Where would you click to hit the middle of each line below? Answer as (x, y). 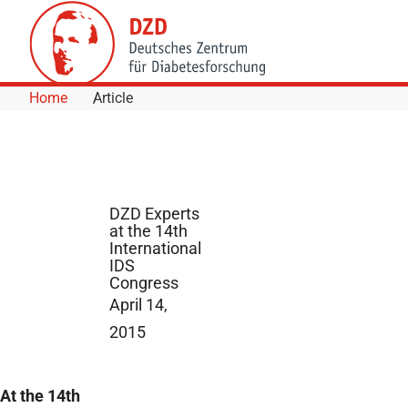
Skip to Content (57, 15)
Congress (144, 282)
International (155, 248)
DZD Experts (154, 213)
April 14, (138, 304)
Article (113, 97)
